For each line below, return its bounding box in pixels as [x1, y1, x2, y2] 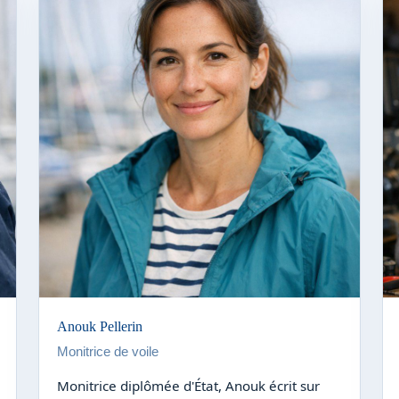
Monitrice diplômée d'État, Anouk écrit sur [56, 376, 320, 395]
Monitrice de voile [56, 343, 159, 359]
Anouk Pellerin [56, 318, 142, 334]
